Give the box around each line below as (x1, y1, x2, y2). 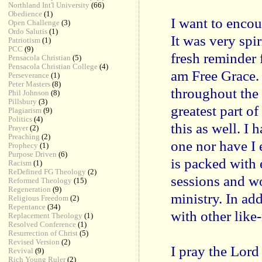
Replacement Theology (8, 211, 83, 220)
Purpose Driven (8, 150, 57, 158)
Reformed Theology (8, 176, 73, 185)
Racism (8, 158, 32, 167)
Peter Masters (8, 80, 51, 88)
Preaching (8, 132, 40, 141)
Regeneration (8, 185, 51, 194)
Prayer (8, 123, 29, 132)
